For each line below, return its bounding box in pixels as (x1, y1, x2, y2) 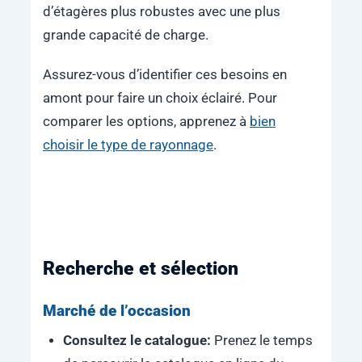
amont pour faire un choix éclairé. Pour (42, 90, 277, 106)
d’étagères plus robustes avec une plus (42, 4, 280, 20)
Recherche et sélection (42, 257, 238, 280)
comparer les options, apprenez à (42, 113, 250, 129)
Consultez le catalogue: (62, 332, 211, 348)
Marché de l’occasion (42, 301, 191, 321)
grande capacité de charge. (42, 27, 212, 44)
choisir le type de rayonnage (42, 137, 213, 153)
